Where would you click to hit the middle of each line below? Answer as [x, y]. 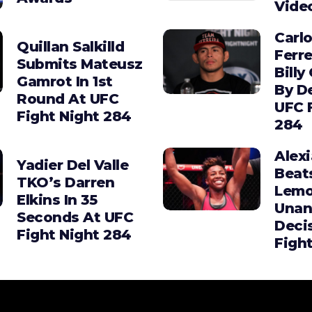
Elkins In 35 [57, 200]
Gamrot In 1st [65, 81]
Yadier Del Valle [72, 165]
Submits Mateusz [80, 64]
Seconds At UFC [75, 217]
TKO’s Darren [65, 182]
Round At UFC [68, 99]
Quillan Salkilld [70, 46]
